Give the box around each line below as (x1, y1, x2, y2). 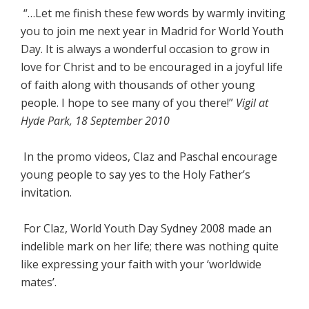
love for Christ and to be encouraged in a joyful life (21, 59, 283, 74)
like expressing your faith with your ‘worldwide (21, 256, 261, 272)
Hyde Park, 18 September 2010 (21, 112, 170, 128)
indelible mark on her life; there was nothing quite (21, 238, 279, 254)
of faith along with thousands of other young (21, 77, 255, 92)
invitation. (21, 184, 72, 200)
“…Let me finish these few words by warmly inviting (21, 5, 286, 21)
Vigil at (236, 94, 268, 110)
